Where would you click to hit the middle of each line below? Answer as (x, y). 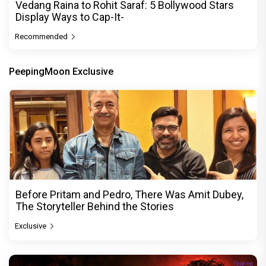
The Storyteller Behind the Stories (95, 206)
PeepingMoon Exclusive (61, 71)
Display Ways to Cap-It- (70, 17)
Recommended (42, 36)
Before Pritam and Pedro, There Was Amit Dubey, (129, 194)
